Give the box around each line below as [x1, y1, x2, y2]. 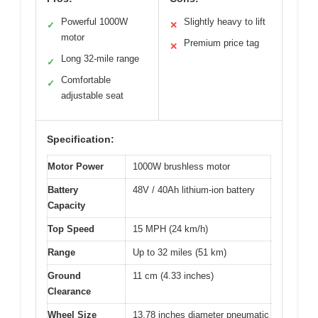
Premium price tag [184, 37, 259, 48]
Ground [48, 270, 81, 281]
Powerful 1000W [61, 16, 128, 27]
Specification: [47, 133, 114, 145]
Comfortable [61, 74, 111, 85]
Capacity [48, 199, 85, 211]
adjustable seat [61, 89, 124, 101]
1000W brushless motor [133, 160, 230, 172]
